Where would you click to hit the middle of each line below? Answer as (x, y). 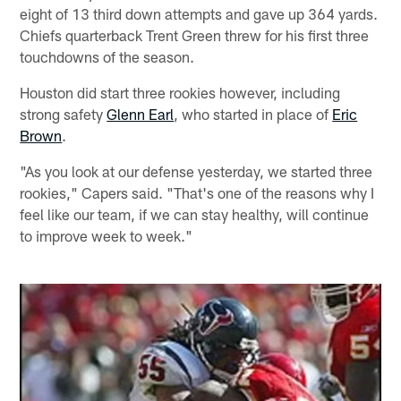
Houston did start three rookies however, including (180, 92)
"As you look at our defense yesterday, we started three (196, 171)
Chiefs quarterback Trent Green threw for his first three (195, 34)
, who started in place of (253, 113)
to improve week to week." (107, 235)
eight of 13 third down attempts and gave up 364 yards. (199, 13)
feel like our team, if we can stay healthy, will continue (195, 213)
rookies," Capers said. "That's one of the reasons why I (197, 192)
